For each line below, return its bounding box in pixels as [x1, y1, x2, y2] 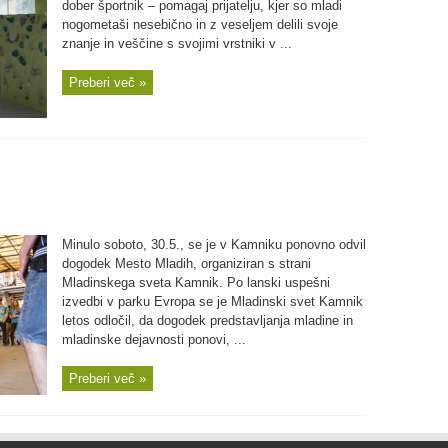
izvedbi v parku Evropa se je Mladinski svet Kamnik [61, 294, 363, 309]
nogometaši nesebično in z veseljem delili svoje [61, 17, 338, 32]
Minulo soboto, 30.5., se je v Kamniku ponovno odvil [61, 237, 366, 252]
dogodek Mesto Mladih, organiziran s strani [61, 256, 311, 271]
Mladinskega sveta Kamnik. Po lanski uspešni [61, 275, 330, 290]
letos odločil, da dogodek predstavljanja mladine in [61, 313, 353, 328]
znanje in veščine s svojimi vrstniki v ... [61, 36, 292, 51]
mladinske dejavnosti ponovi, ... [61, 332, 246, 347]
